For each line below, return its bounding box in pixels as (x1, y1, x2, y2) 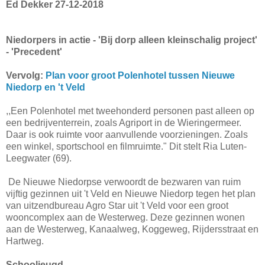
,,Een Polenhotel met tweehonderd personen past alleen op (6, 106, 254, 117)
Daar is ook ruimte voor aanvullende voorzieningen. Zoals (6, 130, 248, 140)
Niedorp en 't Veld (6, 82, 85, 93)
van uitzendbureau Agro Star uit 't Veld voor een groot (6, 201, 228, 211)
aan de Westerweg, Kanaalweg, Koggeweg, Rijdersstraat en (6, 224, 258, 235)
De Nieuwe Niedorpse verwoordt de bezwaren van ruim (6, 177, 241, 188)
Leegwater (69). (6, 153, 72, 164)
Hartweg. (6, 236, 44, 247)
